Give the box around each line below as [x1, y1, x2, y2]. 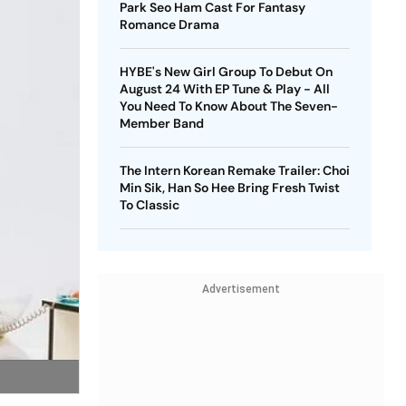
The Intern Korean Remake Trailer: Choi [119, 162, 350, 179]
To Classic [119, 197, 179, 213]
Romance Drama [119, 16, 219, 33]
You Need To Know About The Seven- [119, 98, 338, 114]
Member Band [119, 115, 204, 131]
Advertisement [201, 283, 280, 295]
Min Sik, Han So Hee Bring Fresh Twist [119, 179, 340, 196]
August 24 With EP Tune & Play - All [119, 81, 330, 97]
